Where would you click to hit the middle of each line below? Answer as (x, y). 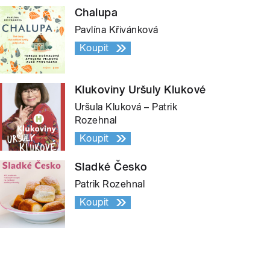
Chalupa (96, 13)
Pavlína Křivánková (117, 30)
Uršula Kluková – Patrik (126, 107)
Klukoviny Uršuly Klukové (140, 90)
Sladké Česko (111, 167)
